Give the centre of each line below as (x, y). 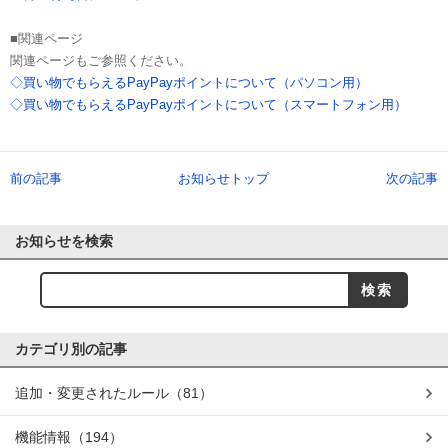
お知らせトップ (224, 178)
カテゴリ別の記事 (71, 349)
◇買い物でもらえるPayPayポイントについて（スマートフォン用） (208, 104)
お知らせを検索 (64, 241)
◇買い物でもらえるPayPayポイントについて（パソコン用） (189, 82)
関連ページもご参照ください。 (101, 60)
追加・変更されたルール (92, 393)
